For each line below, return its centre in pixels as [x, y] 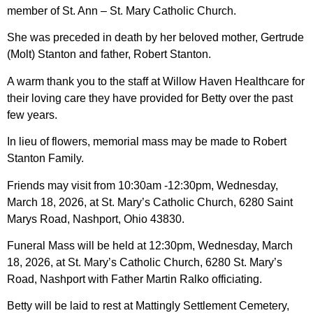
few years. [32, 115]
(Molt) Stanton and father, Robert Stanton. [109, 54]
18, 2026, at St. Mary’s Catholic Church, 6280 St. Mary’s [145, 262]
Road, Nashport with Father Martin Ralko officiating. [134, 279]
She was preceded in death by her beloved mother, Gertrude [155, 38]
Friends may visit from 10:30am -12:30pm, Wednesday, [143, 185]
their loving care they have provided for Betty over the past [150, 98]
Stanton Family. [45, 159]
